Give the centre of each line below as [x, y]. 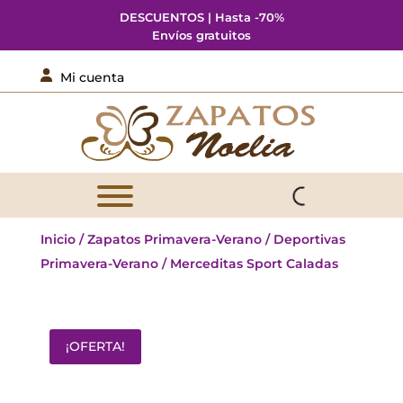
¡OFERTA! [95, 346]
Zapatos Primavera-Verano [174, 239]
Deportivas [309, 239]
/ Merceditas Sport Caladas [248, 264]
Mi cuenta [92, 77]
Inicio [58, 239]
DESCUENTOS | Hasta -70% [201, 17]
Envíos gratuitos [201, 35]
